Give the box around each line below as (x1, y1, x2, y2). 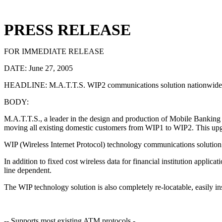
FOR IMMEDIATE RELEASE (4, 47, 104, 55)
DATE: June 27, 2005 (4, 64, 73, 72)
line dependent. (4, 166, 52, 174)
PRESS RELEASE (4, 21, 131, 39)
